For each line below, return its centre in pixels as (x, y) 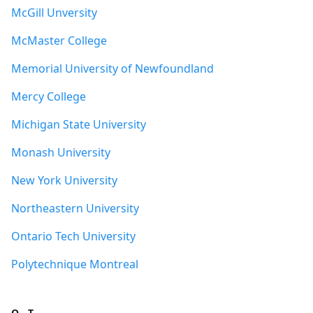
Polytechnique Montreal (75, 264)
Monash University (61, 152)
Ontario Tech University (73, 236)
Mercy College (49, 96)
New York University (64, 180)
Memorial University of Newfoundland (112, 68)
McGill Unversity (54, 13)
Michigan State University (79, 124)
